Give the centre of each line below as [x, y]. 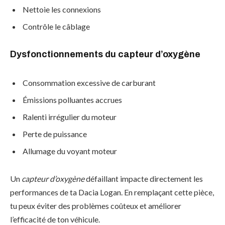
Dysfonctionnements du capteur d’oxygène [105, 54]
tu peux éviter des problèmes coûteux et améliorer [96, 206]
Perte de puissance [55, 134]
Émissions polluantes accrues [72, 99]
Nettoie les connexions [62, 10]
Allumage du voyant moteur [70, 151]
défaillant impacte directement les [144, 179]
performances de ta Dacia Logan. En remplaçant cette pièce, [112, 192]
